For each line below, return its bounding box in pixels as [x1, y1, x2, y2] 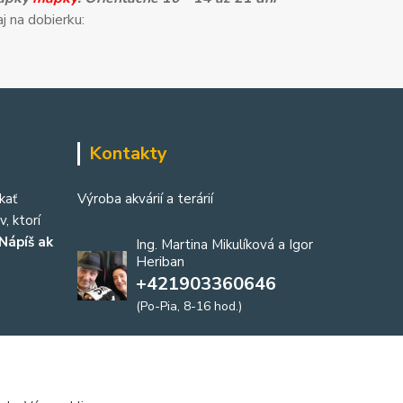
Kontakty [89, 141, 167, 166]
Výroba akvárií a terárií [77, 190, 213, 208]
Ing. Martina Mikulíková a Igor [136, 236, 313, 254]
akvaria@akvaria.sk [103, 335, 215, 353]
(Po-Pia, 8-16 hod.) [136, 298, 242, 315]
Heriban [136, 253, 184, 271]
